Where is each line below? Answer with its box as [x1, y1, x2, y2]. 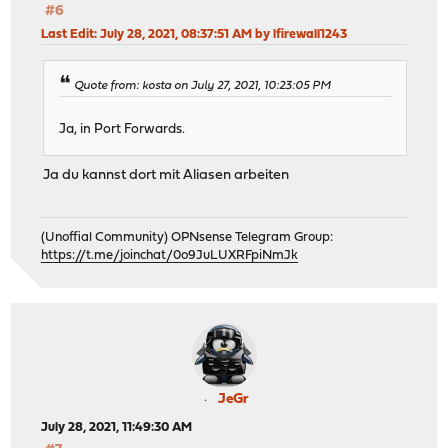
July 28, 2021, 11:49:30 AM [41, 421, 193, 435]
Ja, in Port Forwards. [59, 122, 186, 136]
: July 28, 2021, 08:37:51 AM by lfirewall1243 [94, 28, 348, 42]
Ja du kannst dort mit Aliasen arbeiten [43, 167, 290, 183]
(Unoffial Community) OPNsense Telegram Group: [41, 231, 334, 245]
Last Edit [41, 28, 95, 42]
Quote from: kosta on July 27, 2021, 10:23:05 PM [74, 79, 332, 92]
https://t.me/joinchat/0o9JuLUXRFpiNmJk [41, 249, 299, 263]
